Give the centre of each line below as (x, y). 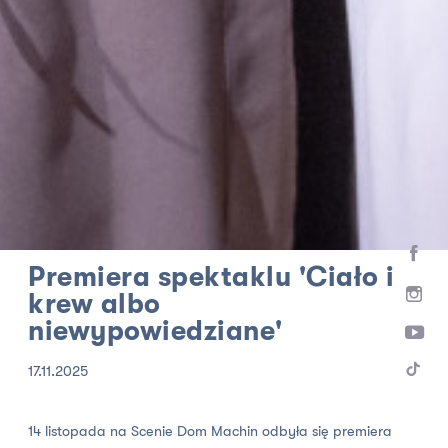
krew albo (94, 305)
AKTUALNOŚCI (145, 236)
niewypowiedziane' (155, 332)
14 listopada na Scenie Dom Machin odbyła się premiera (210, 432)
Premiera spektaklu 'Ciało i (211, 278)
